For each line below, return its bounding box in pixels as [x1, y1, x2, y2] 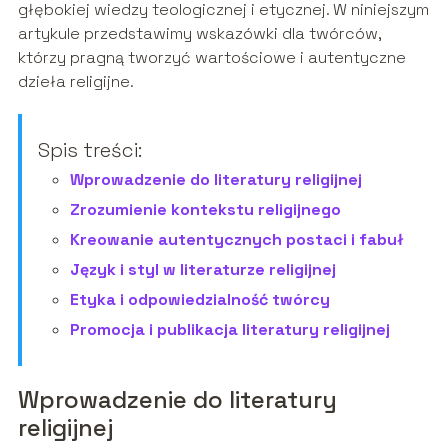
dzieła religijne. [17, 71, 134, 93]
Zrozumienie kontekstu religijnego [69, 199, 341, 221]
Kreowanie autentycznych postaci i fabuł [69, 229, 404, 251]
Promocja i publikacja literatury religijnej [69, 319, 390, 341]
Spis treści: [37, 137, 142, 164]
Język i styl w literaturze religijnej [69, 259, 336, 281]
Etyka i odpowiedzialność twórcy [69, 289, 330, 311]
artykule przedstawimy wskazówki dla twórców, [17, 23, 381, 45]
